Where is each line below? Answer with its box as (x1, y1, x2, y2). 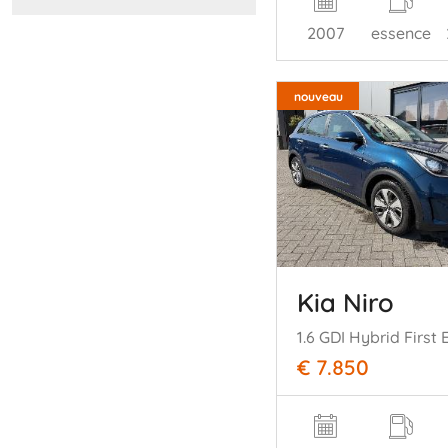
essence (370, 22, 431, 43)
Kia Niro (297, 286, 394, 319)
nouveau (293, 88, 343, 104)
